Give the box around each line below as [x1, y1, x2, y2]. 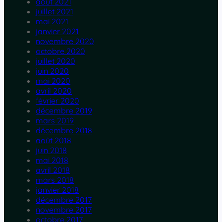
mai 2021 [36, 16, 68, 27]
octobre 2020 [36, 46, 85, 56]
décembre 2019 [36, 106, 92, 116]
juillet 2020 [36, 56, 75, 66]
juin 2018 [36, 145, 67, 156]
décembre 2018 [36, 125, 92, 136]
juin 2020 [36, 66, 69, 76]
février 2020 [36, 96, 79, 106]
